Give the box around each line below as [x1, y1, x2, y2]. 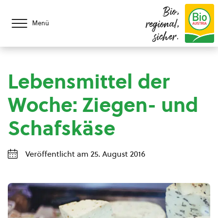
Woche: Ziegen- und [8, 91, 198, 119]
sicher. [154, 30, 179, 45]
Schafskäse [8, 114, 115, 142]
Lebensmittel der [8, 68, 169, 95]
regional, [146, 17, 179, 33]
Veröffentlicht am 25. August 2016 [25, 148, 145, 159]
